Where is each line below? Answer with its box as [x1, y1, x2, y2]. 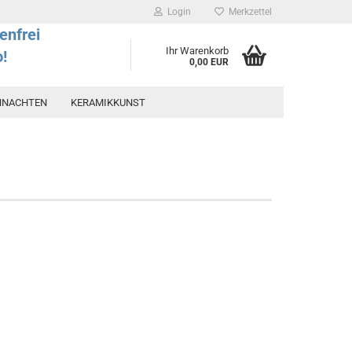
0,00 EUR [189, 57, 229, 68]
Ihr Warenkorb [166, 45, 229, 57]
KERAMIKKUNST [71, 97, 145, 108]
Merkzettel [224, 6, 272, 17]
